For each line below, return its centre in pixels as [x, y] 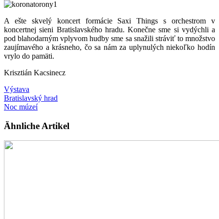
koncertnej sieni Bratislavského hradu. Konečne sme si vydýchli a [109, 29]
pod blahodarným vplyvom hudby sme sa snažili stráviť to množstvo [109, 38]
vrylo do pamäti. [29, 56]
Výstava [17, 89]
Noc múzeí [21, 107]
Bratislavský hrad [31, 98]
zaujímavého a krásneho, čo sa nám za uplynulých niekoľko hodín [109, 47]
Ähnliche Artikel [37, 126]
